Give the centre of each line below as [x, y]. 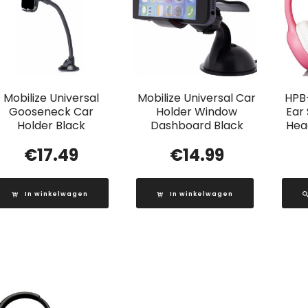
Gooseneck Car [52, 111]
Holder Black [52, 125]
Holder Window [197, 111]
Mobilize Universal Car [197, 98]
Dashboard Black [197, 125]
